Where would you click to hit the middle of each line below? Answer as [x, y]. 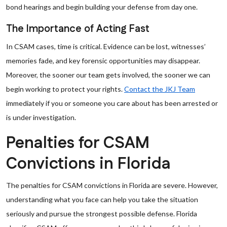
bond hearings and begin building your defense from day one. [102, 7]
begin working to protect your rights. [65, 89]
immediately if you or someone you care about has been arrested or [112, 103]
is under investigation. [41, 117]
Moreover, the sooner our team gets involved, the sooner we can [108, 75]
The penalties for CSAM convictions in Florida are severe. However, [112, 185]
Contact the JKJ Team [160, 89]
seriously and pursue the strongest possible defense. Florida [102, 214]
